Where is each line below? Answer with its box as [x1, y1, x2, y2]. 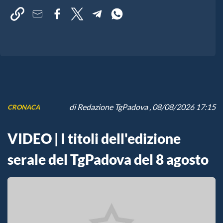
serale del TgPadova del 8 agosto [7, 151, 209, 168]
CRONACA [7, 103, 40, 111]
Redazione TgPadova [77, 102, 148, 112]
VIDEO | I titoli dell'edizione [7, 130, 181, 147]
